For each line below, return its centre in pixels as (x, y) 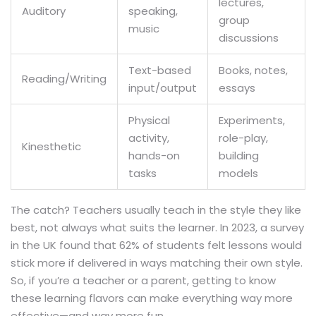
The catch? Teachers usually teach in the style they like (156, 209)
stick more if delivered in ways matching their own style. (157, 262)
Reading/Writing (64, 78)
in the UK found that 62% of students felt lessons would (156, 245)
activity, (149, 138)
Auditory (44, 11)
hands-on (154, 155)
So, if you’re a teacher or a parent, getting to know (143, 280)
